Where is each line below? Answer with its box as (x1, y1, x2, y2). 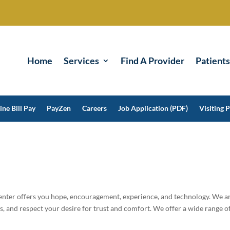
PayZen (47, 103, 71, 112)
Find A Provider (121, 54, 184, 66)
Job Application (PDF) (118, 103, 188, 112)
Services (64, 54, 99, 66)
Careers (82, 103, 107, 112)
